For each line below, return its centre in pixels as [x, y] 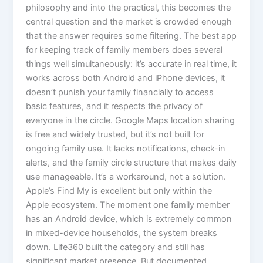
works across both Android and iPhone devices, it [126, 78]
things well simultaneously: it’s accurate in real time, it [131, 64]
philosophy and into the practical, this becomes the [129, 8]
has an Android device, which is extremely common [129, 219]
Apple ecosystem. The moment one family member [128, 205]
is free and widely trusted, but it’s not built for [115, 135]
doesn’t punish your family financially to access [120, 92]
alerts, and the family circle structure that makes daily [131, 163]
